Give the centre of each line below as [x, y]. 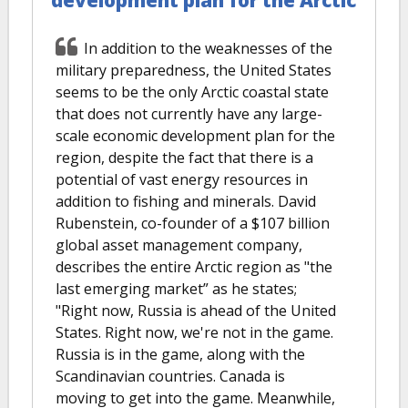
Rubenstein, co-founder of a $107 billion [193, 223]
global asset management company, [179, 245]
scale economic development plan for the [195, 135]
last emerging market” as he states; [176, 288]
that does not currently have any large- [189, 113]
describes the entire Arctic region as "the [194, 266]
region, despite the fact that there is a [184, 157]
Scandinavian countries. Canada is [170, 376]
